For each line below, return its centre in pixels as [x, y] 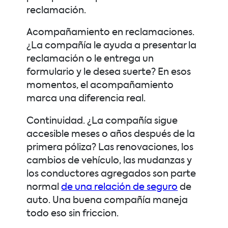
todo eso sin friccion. [73, 213]
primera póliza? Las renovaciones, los [110, 147]
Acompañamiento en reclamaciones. [111, 33]
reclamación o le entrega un [90, 59]
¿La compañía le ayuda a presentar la [112, 46]
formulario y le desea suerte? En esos [109, 73]
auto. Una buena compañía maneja [107, 200]
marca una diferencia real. [86, 99]
